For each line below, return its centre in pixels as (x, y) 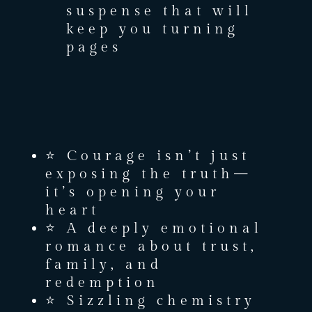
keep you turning (152, 29)
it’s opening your (132, 192)
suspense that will (159, 11)
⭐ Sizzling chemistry (150, 301)
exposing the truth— (148, 174)
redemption (102, 282)
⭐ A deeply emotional (154, 228)
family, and (103, 264)
